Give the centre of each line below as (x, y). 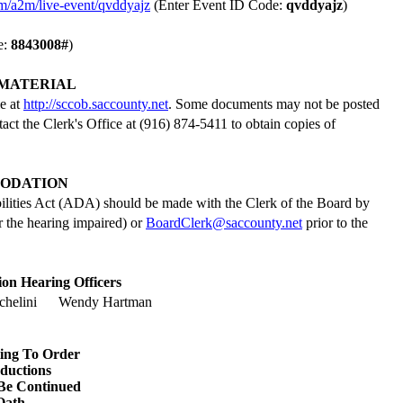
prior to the (337, 223)
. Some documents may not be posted (274, 104)
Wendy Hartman (106, 302)
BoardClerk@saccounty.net (224, 223)
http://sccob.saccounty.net (96, 104)
